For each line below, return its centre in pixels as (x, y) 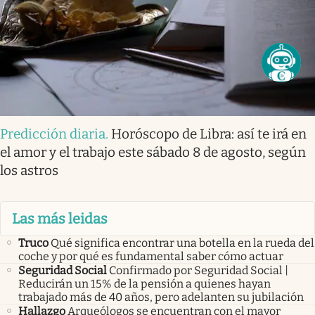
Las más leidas (60, 219)
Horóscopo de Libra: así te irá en (209, 134)
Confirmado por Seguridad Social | (199, 271)
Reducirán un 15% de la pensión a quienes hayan (144, 284)
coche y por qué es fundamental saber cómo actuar (151, 257)
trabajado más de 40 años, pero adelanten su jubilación (161, 297)
